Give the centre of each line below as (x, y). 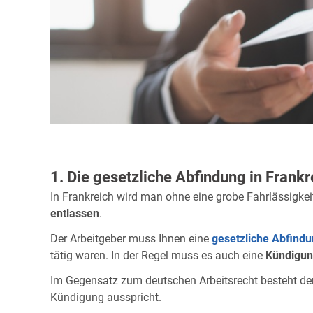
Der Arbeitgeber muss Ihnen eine (131, 238)
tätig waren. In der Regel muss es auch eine (158, 255)
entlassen (75, 213)
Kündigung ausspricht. (106, 297)
